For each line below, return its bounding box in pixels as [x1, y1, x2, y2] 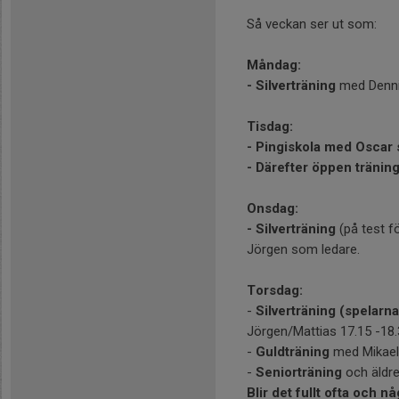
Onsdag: [247, 200, 298, 216]
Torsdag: [247, 282, 303, 298]
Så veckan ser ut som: [247, 16, 377, 32]
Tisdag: [247, 118, 293, 134]
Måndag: [247, 57, 301, 73]
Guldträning [256, 344, 330, 360]
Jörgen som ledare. [247, 241, 360, 257]
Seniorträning [256, 364, 342, 380]
